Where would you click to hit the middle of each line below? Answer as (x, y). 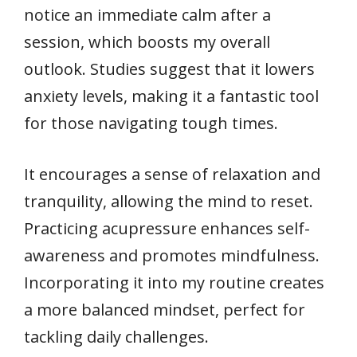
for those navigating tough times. (151, 123)
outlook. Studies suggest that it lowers (169, 69)
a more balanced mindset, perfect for (165, 309)
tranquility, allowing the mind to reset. (169, 201)
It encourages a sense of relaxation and (172, 174)
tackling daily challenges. (116, 336)
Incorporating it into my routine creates (174, 282)
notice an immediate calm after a (147, 14)
